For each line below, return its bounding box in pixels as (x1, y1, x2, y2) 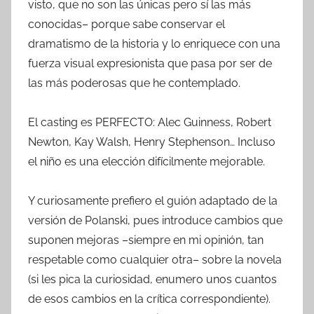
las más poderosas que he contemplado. (28, 76, 240, 90)
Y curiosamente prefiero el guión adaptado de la (28, 193, 278, 207)
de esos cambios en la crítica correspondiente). (28, 292, 271, 306)
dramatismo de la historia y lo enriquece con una (28, 36, 280, 50)
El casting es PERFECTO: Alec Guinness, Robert (28, 115, 271, 129)
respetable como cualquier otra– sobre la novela (28, 252, 282, 266)
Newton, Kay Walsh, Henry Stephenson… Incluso (28, 135, 275, 149)
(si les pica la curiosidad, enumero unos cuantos (28, 272, 277, 286)
